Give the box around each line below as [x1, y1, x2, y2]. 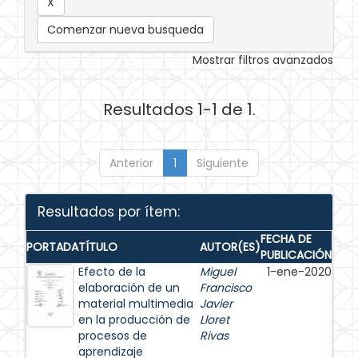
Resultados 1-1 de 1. [102, 98, 256, 121]
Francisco [200, 280, 252, 296]
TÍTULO [78, 239, 117, 255]
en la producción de [78, 312, 190, 328]
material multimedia [78, 296, 193, 312]
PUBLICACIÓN [261, 247, 332, 263]
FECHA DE [261, 231, 312, 247]
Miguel [200, 264, 236, 280]
